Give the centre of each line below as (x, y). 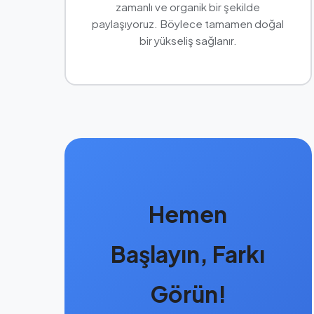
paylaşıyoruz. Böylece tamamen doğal (188, 23)
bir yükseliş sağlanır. (188, 40)
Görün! (188, 293)
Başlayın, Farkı (188, 253)
